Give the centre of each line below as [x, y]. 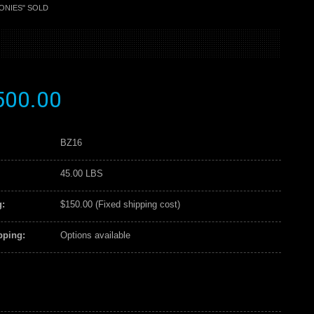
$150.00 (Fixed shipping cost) [120, 204]
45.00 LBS [81, 173]
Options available [95, 235]
